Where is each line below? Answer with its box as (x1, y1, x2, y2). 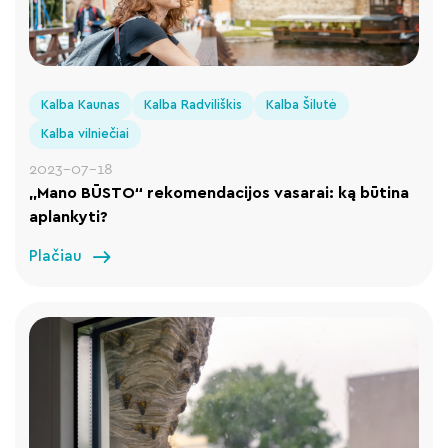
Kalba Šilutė (266, 98, 338, 112)
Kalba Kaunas (41, 98, 121, 112)
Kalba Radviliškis (144, 98, 243, 112)
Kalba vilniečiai (41, 127, 130, 141)
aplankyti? (29, 209, 109, 226)
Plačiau (29, 248, 83, 264)
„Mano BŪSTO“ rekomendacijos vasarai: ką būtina (29, 185, 410, 202)
